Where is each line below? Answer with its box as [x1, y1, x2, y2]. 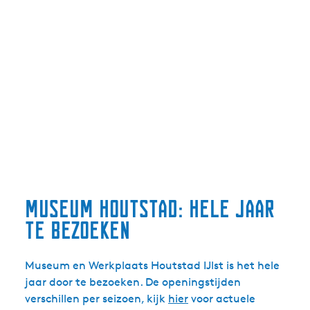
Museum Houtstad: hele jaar [25, 195, 275, 222]
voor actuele [188, 292, 255, 305]
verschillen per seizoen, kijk [25, 292, 168, 305]
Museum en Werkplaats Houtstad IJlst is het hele [25, 259, 280, 272]
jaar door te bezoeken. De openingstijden [25, 275, 241, 289]
